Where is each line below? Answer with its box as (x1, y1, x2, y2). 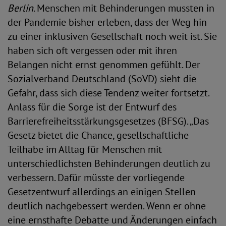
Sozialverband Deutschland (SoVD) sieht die (8, 72, 196, 85)
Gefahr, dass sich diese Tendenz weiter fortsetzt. (8, 86, 209, 99)
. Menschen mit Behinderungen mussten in (33, 2, 214, 15)
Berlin (8, 2, 33, 15)
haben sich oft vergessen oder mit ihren (8, 44, 177, 57)
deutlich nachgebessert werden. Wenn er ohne (8, 199, 206, 212)
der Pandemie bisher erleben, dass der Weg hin (8, 16, 207, 29)
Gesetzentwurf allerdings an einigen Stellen (8, 185, 196, 198)
